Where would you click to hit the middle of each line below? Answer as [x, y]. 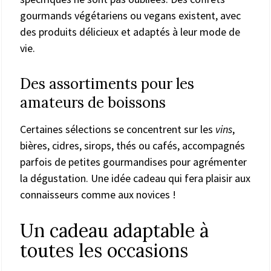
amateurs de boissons [93, 102]
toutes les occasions [104, 250]
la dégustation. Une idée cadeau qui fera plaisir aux [135, 178]
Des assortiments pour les [107, 83]
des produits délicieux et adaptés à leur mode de [130, 31]
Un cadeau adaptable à [114, 230]
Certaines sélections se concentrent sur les [118, 129]
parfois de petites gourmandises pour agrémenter [133, 162]
